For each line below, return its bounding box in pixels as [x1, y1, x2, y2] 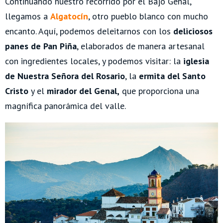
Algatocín [50, 10, 88, 22]
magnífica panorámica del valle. [5, 100, 126, 112]
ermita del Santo [139, 70, 206, 82]
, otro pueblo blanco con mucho [88, 10, 208, 22]
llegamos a [5, 10, 50, 22]
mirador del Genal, [47, 85, 119, 97]
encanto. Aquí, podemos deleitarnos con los [5, 25, 173, 37]
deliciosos [173, 25, 213, 37]
